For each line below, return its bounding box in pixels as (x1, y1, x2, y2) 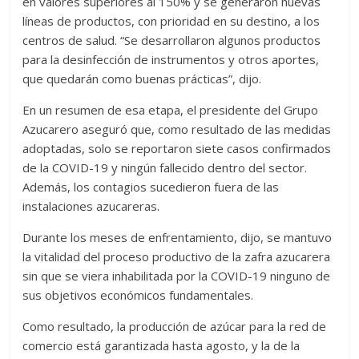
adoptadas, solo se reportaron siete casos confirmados (22, 140, 332, 157)
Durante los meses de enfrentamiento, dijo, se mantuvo (22, 229, 333, 246)
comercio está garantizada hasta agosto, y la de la (22, 337, 301, 354)
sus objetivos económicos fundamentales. (22, 287, 254, 304)
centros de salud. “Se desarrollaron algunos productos (22, 32, 321, 49)
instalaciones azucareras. (22, 198, 160, 215)
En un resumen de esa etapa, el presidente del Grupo (22, 102, 319, 119)
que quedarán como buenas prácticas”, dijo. (22, 71, 262, 87)
